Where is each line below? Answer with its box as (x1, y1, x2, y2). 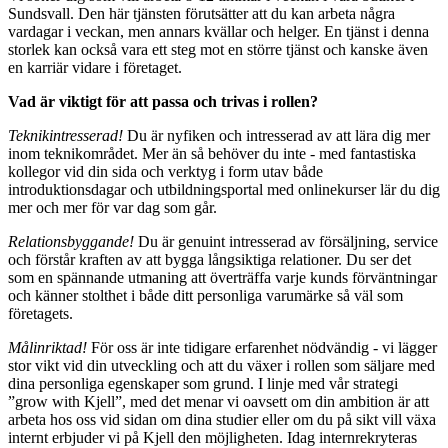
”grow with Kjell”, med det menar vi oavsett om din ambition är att (8, 393, 429, 411)
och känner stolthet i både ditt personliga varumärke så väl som (8, 287, 403, 305)
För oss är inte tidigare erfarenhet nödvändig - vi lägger (87, 339, 437, 357)
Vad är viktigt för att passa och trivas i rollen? (8, 93, 318, 111)
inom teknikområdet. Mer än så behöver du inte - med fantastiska (8, 145, 416, 163)
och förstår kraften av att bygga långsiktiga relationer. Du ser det (8, 251, 411, 269)
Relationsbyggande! (8, 233, 134, 251)
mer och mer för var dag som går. (8, 199, 217, 217)
